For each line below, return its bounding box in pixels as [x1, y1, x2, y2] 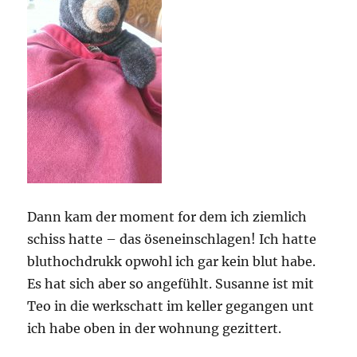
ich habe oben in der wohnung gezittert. [27, 320, 282, 336]
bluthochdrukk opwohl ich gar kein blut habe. [27, 253, 316, 269]
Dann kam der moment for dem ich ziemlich [27, 208, 308, 225]
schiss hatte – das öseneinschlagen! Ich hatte [27, 230, 317, 247]
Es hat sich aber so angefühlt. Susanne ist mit [27, 275, 315, 292]
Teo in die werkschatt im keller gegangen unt [27, 297, 315, 314]
